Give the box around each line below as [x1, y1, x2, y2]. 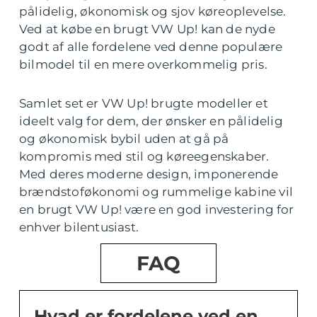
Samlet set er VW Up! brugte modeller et [19, 96, 268, 111]
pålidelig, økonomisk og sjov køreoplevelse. [19, 4, 287, 19]
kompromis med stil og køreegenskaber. [19, 149, 270, 164]
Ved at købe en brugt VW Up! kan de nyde [19, 22, 275, 37]
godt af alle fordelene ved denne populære [19, 40, 283, 54]
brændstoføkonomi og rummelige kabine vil [19, 185, 294, 200]
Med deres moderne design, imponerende [19, 167, 279, 182]
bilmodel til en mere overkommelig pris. [19, 57, 267, 72]
